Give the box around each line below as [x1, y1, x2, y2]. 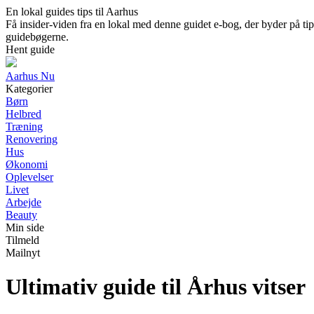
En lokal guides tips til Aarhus [6, 6, 138, 18]
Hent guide [6, 43, 55, 55]
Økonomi [6, 158, 48, 170]
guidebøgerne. [6, 31, 69, 43]
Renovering [6, 133, 57, 145]
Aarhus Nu [6, 70, 55, 82]
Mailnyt [6, 247, 40, 259]
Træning [6, 121, 43, 132]
